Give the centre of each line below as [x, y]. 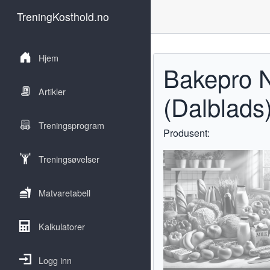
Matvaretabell [64, 193]
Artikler [52, 91]
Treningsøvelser [69, 159]
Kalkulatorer [62, 226]
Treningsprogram [71, 125]
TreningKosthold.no [63, 17]
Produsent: [187, 133]
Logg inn [55, 260]
